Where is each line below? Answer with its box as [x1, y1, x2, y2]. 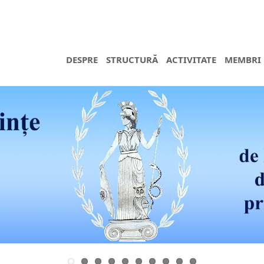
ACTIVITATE [166, 54, 217, 65]
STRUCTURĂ [106, 54, 159, 65]
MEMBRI [225, 54, 262, 65]
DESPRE [66, 54, 98, 65]
